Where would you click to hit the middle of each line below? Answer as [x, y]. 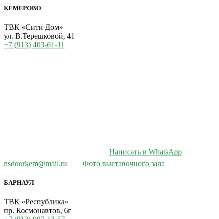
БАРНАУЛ [19, 183]
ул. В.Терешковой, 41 [39, 36]
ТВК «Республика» [36, 202]
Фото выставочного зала [124, 164]
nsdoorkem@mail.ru [35, 164]
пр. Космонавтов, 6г [38, 211]
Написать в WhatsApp [145, 152]
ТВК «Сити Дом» [33, 27]
